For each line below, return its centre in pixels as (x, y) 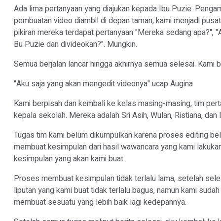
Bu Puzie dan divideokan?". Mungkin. (76, 44)
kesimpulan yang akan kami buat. (70, 159)
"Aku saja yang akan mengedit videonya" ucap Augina (103, 84)
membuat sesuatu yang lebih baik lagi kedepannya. (101, 202)
